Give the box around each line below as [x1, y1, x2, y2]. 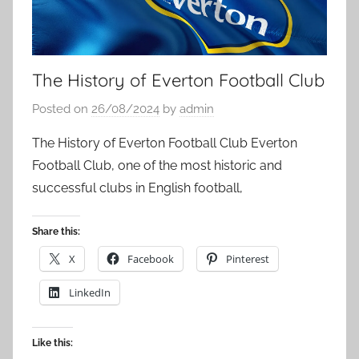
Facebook [127, 251, 174, 266]
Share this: [32, 225, 80, 237]
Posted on [32, 101, 91, 116]
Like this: [32, 337, 73, 349]
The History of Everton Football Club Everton [32, 135, 297, 151]
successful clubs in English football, [32, 179, 243, 196]
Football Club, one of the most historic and [32, 157, 282, 173]
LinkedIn [69, 284, 111, 300]
